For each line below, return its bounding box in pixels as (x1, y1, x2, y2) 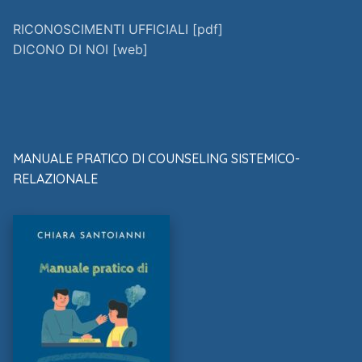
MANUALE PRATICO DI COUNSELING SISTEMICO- (13, 150, 300, 167)
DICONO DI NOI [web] (13, 41, 148, 58)
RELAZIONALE (13, 170, 98, 187)
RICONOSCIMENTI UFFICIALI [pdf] (13, 21, 223, 38)
